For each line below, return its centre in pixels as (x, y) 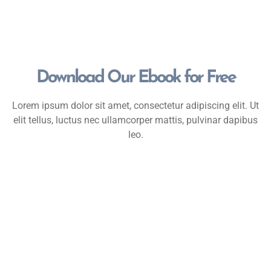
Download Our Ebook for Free (135, 77)
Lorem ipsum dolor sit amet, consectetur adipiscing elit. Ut (135, 105)
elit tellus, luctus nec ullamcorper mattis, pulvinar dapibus (135, 120)
